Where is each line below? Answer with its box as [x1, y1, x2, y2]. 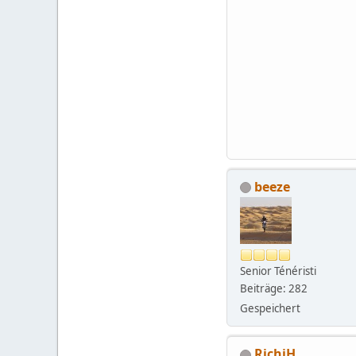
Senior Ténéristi [240, 264, 316, 279]
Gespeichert [240, 301, 300, 316]
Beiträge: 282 [240, 281, 308, 296]
